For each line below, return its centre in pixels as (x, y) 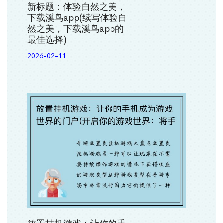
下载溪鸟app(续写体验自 (77, 18)
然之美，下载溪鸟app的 (76, 29)
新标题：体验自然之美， (77, 7)
